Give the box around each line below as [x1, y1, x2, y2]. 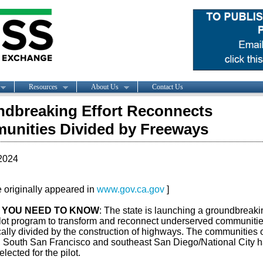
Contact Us [151, 82, 183, 91]
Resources [28, 82, 58, 91]
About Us [90, 82, 119, 91]
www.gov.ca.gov [96, 184, 164, 194]
